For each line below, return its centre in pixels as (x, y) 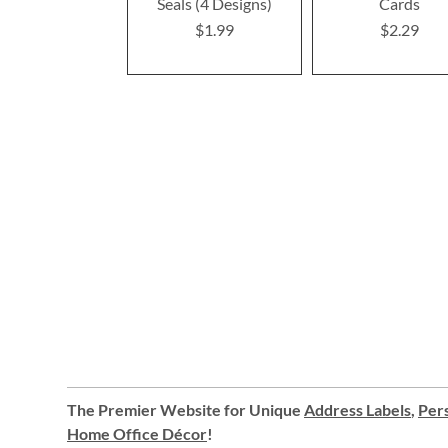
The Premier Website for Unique (185, 409)
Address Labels (357, 409)
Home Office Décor (137, 433)
